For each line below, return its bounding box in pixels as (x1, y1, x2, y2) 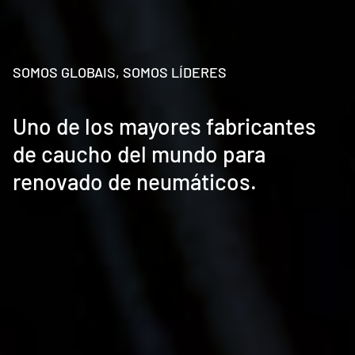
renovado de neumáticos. (13, 167, 257, 195)
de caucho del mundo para (13, 139, 265, 167)
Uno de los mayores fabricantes (13, 112, 316, 139)
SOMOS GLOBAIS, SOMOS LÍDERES (13, 63, 227, 81)
